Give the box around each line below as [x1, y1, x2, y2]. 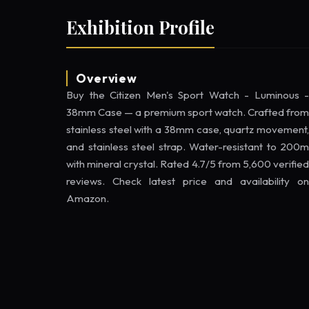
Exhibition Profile [66, 14, 215, 39]
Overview [76, 70, 138, 86]
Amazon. [66, 191, 109, 205]
